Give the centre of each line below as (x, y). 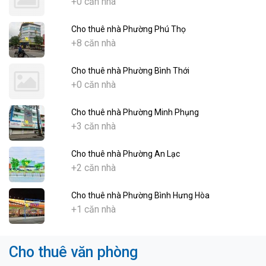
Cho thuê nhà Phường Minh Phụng (135, 112)
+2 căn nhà (93, 167)
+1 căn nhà (93, 209)
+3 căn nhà (93, 126)
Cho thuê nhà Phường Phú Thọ (128, 29)
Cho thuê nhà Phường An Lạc (125, 153)
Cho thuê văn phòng (73, 252)
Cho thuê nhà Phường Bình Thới (130, 70)
